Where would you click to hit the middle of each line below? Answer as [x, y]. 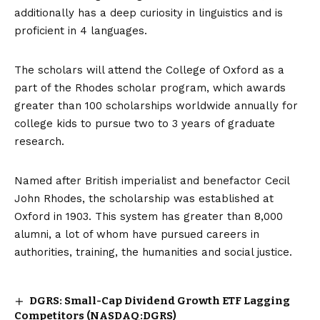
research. [39, 141]
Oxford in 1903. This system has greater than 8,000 [149, 216]
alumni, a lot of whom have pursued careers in [137, 234]
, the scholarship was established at [178, 199]
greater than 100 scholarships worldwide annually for [156, 106]
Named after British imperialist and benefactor [140, 181]
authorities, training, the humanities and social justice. [153, 252]
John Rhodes [48, 199]
